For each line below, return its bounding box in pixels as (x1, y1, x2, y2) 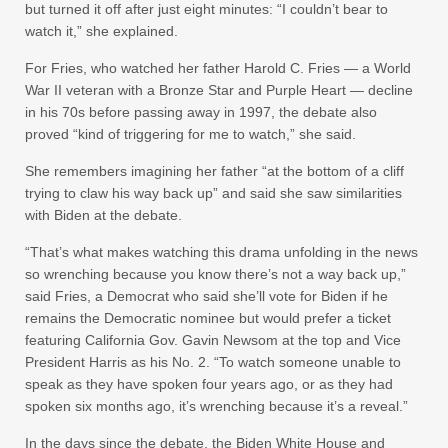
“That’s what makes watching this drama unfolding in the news (25, 243, 418, 260)
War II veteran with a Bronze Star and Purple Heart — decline (25, 81, 413, 98)
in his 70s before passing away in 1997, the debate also (25, 103, 377, 120)
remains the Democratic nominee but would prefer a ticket (25, 309, 391, 326)
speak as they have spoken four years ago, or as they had (25, 375, 393, 392)
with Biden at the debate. (25, 206, 182, 223)
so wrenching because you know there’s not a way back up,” (25, 265, 406, 282)
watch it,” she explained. (25, 22, 178, 39)
